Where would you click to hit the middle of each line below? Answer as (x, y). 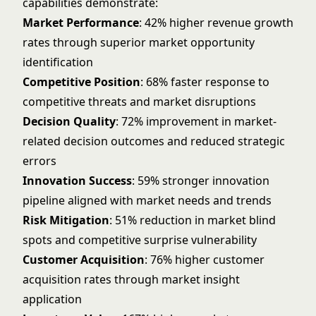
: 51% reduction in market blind (193, 220)
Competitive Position (81, 82)
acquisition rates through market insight (131, 279)
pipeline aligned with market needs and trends (147, 200)
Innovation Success (77, 181)
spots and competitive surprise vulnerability (140, 240)
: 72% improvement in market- (196, 121)
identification (58, 62)
